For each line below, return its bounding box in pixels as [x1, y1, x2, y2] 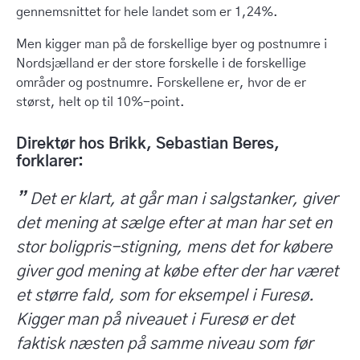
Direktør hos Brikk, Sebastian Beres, [16, 137, 280, 152]
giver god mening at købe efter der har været [16, 264, 338, 280]
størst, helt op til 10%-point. [16, 96, 185, 108]
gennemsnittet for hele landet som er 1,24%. [16, 6, 278, 18]
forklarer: [16, 154, 84, 170]
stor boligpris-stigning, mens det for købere [16, 239, 332, 256]
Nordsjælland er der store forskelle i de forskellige [16, 57, 306, 70]
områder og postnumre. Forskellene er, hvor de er [16, 76, 306, 89]
